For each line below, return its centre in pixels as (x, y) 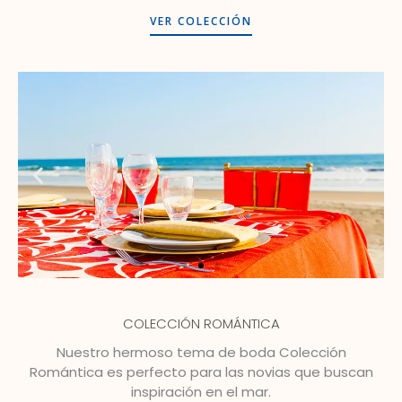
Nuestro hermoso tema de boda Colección (201, 353)
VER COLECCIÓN (201, 22)
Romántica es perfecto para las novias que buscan (201, 372)
